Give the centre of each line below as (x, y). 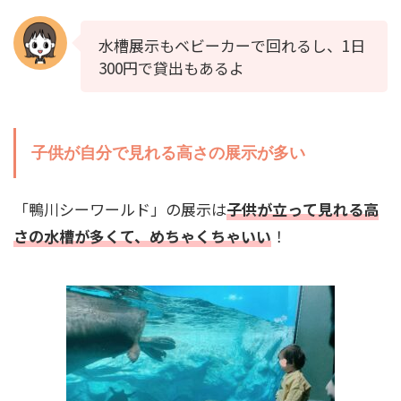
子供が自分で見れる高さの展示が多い (168, 153)
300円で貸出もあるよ (171, 68)
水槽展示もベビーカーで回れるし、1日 (232, 45)
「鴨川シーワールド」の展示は (120, 209)
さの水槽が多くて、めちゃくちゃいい (142, 236)
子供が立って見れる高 (303, 209)
